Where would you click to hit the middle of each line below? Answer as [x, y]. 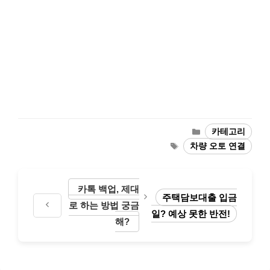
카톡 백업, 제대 [109, 189]
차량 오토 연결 [218, 146]
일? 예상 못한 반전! [191, 213]
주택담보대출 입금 [199, 197]
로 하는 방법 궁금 [104, 205]
